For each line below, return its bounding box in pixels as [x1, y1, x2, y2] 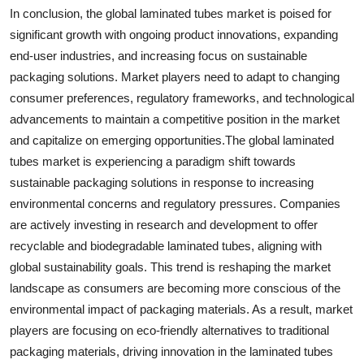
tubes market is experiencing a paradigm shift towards [10, 154, 296, 168]
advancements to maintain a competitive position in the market [10, 111, 340, 126]
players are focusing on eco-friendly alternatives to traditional [10, 323, 329, 337]
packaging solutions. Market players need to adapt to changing [10, 69, 340, 84]
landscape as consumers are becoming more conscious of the [10, 280, 340, 295]
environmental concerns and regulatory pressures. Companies [10, 196, 340, 210]
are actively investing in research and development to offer [10, 217, 318, 232]
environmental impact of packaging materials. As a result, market [10, 301, 353, 316]
